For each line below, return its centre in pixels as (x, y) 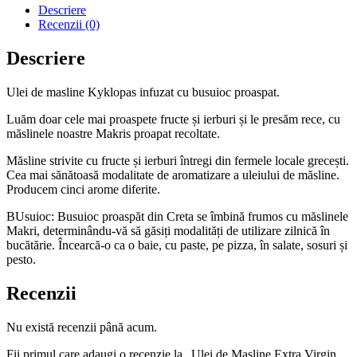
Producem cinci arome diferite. (83, 189)
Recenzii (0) (69, 24)
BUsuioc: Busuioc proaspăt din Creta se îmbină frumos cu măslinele (177, 216)
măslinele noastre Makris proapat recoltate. (113, 133)
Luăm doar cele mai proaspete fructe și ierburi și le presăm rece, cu (173, 119)
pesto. (21, 259)
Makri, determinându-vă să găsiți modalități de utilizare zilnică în (168, 230)
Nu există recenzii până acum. (82, 327)
